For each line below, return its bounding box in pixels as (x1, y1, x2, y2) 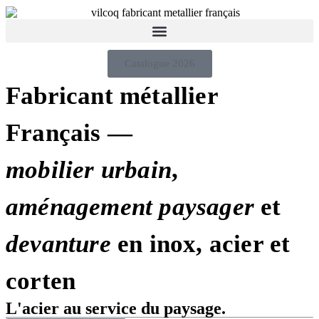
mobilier (6, 156, 95, 184)
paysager (159, 193, 255, 221)
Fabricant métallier (6, 82, 218, 110)
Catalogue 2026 (124, 58, 195, 70)
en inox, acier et (110, 230, 291, 258)
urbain (100, 156, 172, 184)
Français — (6, 119, 132, 147)
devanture (6, 230, 111, 258)
